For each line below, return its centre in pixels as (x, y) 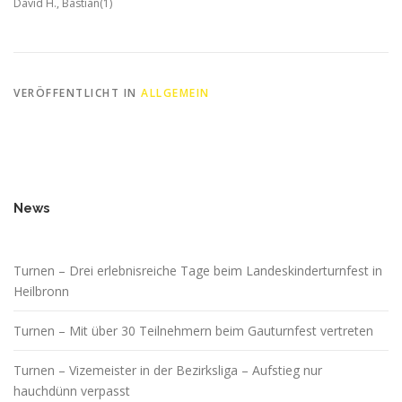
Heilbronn (41, 291)
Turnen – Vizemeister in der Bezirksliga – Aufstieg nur (168, 370)
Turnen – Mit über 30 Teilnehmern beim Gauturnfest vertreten (193, 330)
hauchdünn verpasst (72, 390)
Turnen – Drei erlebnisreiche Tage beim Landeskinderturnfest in (198, 270)
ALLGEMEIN (175, 92)
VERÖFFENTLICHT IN (77, 92)
